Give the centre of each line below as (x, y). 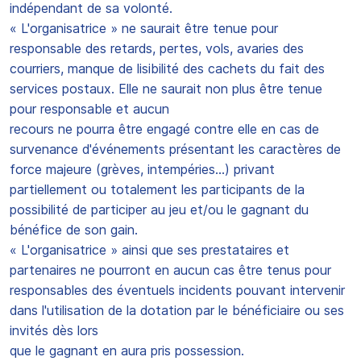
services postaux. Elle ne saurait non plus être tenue (166, 89)
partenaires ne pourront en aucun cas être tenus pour (170, 270)
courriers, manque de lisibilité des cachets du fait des (167, 68)
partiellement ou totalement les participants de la (157, 189)
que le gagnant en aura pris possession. (127, 351)
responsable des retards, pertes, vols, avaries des (157, 48)
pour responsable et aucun (89, 109)
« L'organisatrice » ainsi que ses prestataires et (149, 250)
